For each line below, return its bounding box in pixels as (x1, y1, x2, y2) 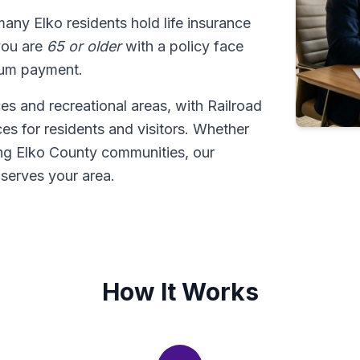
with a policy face (121, 38, 243, 55)
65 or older (47, 38, 121, 55)
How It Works (101, 277, 259, 306)
